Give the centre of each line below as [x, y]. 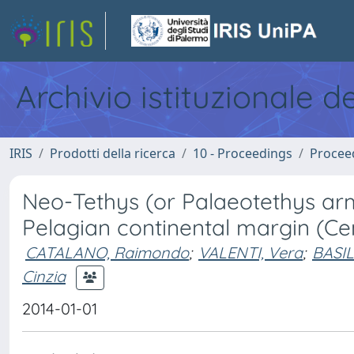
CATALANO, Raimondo [107, 252]
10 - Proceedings [243, 153]
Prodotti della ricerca [113, 153]
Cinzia [44, 276]
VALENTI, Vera [250, 252]
